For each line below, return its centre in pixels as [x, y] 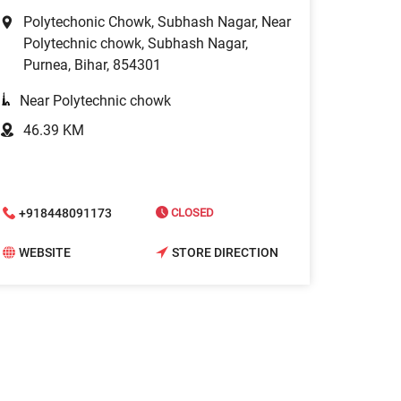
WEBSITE [45, 252]
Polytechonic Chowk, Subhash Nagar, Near [157, 22]
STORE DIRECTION [225, 252]
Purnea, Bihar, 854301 [92, 65]
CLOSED [191, 213]
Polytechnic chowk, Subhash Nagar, [136, 44]
